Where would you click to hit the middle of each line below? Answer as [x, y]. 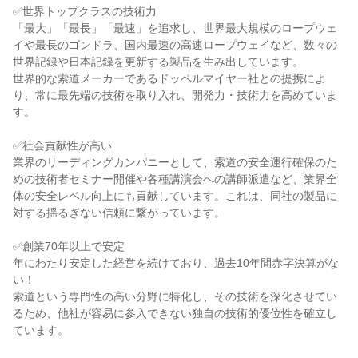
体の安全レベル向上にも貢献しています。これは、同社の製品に [175, 196]
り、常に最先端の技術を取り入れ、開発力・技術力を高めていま [175, 95]
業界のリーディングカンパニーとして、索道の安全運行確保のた [175, 162]
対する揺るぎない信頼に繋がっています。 [119, 213]
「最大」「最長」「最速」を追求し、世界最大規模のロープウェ [175, 28]
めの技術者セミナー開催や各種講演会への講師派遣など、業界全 [175, 179]
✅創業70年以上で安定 [69, 246]
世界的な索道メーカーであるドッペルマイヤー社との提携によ [169, 78]
